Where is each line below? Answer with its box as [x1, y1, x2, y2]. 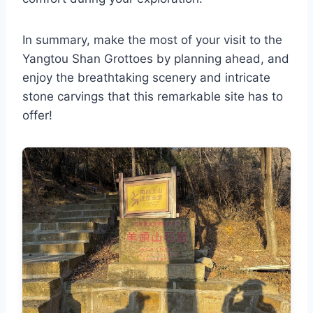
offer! [22, 108, 52, 122]
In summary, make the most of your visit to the [22, 32, 282, 47]
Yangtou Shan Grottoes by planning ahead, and [22, 51, 289, 66]
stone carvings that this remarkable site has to [22, 89, 283, 103]
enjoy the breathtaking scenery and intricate [22, 70, 270, 85]
